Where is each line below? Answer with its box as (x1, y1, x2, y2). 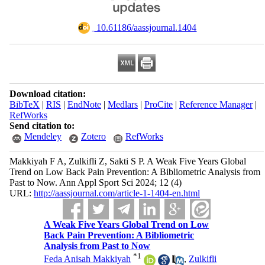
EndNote (67, 99, 101, 109)
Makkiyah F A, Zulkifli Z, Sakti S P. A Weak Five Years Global (9, 156, 246, 166)
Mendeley (24, 131, 62, 141)
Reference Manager (179, 99, 253, 109)
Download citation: (9, 89, 86, 99)
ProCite (144, 99, 173, 109)
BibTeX (9, 99, 40, 109)
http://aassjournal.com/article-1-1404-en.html (33, 188, 200, 198)
